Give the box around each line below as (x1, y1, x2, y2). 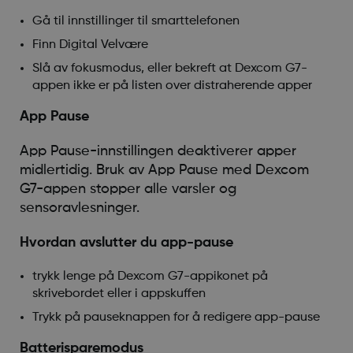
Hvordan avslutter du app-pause (19, 235, 233, 250)
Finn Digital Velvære (32, 38, 148, 51)
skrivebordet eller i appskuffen (32, 287, 206, 300)
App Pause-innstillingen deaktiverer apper (19, 143, 296, 158)
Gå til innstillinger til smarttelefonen (32, 14, 240, 28)
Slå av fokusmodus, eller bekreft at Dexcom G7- (32, 61, 307, 75)
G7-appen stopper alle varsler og (19, 181, 236, 196)
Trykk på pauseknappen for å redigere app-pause (32, 310, 320, 324)
